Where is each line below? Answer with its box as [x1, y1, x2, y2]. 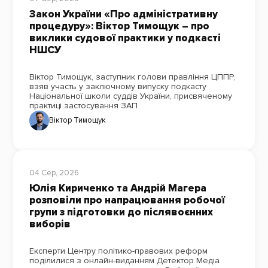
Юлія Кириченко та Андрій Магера [29, 181, 206, 194]
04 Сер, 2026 [29, 168, 79, 178]
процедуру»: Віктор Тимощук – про [29, 19, 209, 32]
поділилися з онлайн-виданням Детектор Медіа [29, 255, 220, 266]
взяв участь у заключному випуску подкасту [29, 81, 206, 92]
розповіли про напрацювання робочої [29, 193, 225, 206]
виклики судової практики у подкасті [29, 31, 221, 44]
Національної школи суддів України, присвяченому [29, 90, 232, 101]
